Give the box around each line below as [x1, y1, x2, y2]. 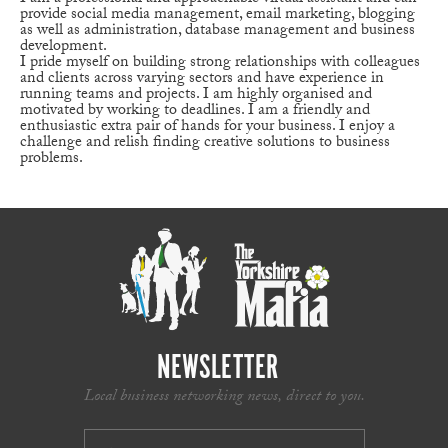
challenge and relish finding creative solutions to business [20, 129, 390, 157]
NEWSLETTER [157, 346, 279, 390]
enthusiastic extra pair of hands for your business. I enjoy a [20, 113, 395, 141]
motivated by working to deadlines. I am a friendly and [20, 97, 370, 125]
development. [20, 33, 107, 61]
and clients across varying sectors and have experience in [20, 65, 384, 93]
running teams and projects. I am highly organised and [20, 81, 372, 109]
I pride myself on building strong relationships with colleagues [20, 49, 420, 77]
